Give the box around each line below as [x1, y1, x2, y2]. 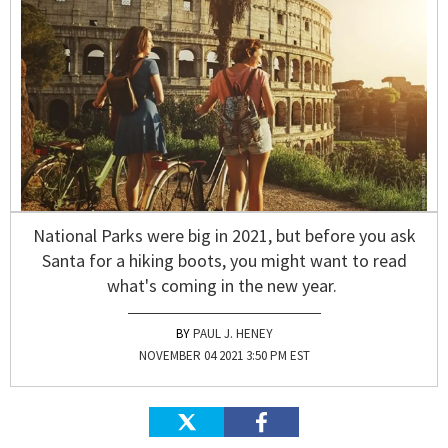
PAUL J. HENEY [192, 325, 273, 343]
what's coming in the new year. [107, 274, 341, 298]
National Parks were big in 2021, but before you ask [32, 224, 416, 248]
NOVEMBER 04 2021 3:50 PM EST [138, 347, 310, 365]
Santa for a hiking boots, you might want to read [41, 249, 407, 273]
